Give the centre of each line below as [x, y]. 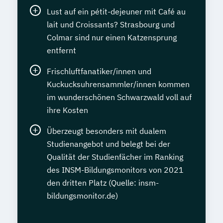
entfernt [61, 51]
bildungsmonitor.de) [82, 196]
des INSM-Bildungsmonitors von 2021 [115, 170]
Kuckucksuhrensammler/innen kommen [118, 84]
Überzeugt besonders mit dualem [107, 131]
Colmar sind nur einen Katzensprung [112, 38]
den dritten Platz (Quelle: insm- [103, 183]
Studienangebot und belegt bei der [109, 144]
